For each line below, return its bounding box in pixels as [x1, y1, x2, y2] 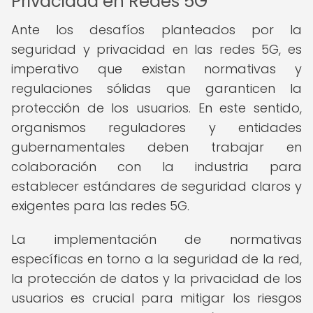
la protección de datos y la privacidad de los [11, 270, 302, 287]
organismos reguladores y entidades [11, 119, 302, 136]
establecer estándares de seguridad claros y [11, 177, 302, 195]
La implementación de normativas [11, 231, 302, 248]
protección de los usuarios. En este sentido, [11, 99, 302, 117]
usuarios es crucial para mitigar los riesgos [11, 289, 302, 307]
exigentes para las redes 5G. [11, 197, 189, 214]
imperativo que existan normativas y [11, 60, 302, 78]
